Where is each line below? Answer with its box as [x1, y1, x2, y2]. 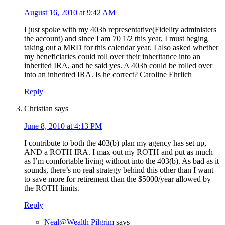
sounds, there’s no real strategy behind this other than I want [24, 165, 213, 174]
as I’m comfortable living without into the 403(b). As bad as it [24, 156, 219, 165]
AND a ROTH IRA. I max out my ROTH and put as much [24, 147, 213, 156]
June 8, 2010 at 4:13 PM [24, 121, 102, 130]
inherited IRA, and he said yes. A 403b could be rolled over [24, 61, 212, 70]
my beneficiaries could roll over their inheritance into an [24, 52, 200, 61]
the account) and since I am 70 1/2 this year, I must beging [24, 34, 208, 43]
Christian [24, 104, 53, 113]
